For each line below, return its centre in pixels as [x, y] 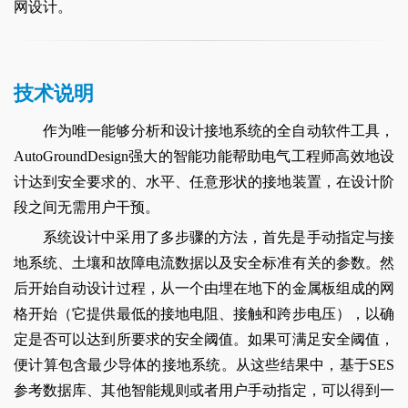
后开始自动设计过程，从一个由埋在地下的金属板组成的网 [204, 288]
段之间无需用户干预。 [87, 207]
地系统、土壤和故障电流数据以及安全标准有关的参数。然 [204, 263]
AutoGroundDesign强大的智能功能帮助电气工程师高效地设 [204, 156]
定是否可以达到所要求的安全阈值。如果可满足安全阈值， [204, 339]
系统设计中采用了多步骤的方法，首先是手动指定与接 [219, 237]
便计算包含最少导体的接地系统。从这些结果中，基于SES [204, 365]
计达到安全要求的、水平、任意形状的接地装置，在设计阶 [204, 182]
